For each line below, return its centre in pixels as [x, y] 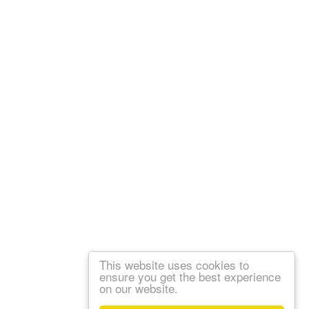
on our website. [139, 288]
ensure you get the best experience [190, 276]
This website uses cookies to [174, 265]
